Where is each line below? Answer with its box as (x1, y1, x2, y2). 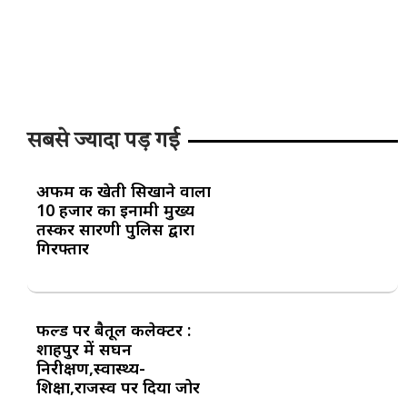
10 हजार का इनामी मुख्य (36, 198, 194, 221)
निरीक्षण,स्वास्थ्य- (36, 356, 145, 379)
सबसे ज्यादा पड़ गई (27, 130, 179, 153)
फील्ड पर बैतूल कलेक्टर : (36, 318, 191, 341)
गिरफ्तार (36, 236, 89, 259)
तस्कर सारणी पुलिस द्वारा (36, 217, 194, 240)
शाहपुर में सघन (36, 337, 132, 360)
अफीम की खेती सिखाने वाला (36, 179, 211, 202)
